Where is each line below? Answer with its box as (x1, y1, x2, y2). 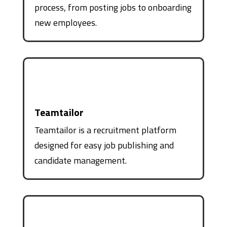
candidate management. (34, 153, 127, 167)
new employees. (34, 15, 97, 29)
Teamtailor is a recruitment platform (34, 123, 176, 137)
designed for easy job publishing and (34, 138, 174, 152)
